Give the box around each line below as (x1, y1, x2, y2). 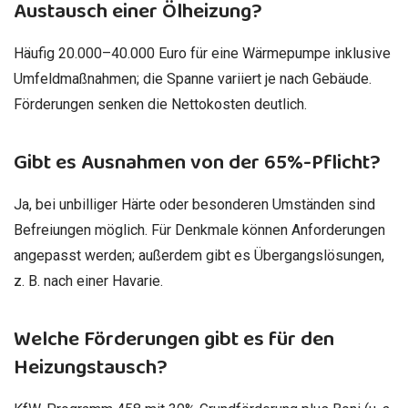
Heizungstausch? (14, 351, 168, 385)
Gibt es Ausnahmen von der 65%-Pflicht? (14, 145, 381, 179)
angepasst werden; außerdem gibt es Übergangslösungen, (14, 247, 384, 265)
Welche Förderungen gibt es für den (14, 322, 334, 357)
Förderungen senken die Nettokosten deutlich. (14, 95, 307, 113)
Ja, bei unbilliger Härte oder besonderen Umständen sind (14, 196, 375, 214)
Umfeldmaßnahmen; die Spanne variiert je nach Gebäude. (14, 69, 372, 87)
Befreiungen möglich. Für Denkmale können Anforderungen (14, 221, 385, 240)
